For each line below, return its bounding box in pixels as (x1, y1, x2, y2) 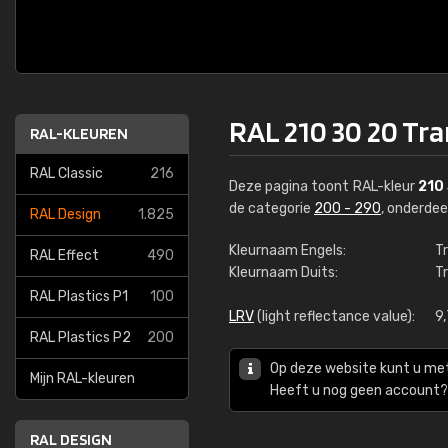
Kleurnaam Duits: (229, 264, 338, 281)
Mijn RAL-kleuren (30, 370, 135, 387)
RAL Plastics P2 (30, 329, 131, 346)
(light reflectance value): (254, 308, 415, 325)
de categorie (229, 200, 314, 217)
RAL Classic (30, 165, 103, 182)
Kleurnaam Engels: (229, 242, 346, 259)
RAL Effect (30, 247, 99, 264)
